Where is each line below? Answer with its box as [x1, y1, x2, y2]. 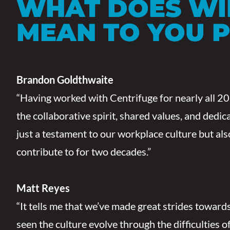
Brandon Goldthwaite [16, 73, 113, 86]
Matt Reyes [16, 182, 70, 194]
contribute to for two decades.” [16, 145, 151, 158]
